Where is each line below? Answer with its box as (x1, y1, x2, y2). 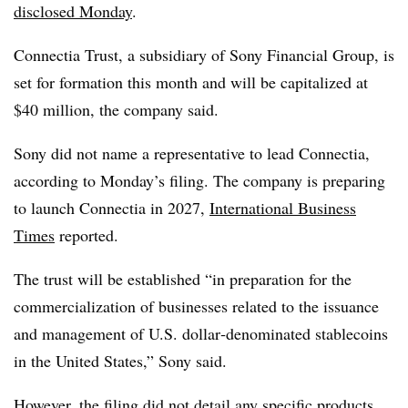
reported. (55, 224, 118, 246)
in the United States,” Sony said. (14, 350, 227, 372)
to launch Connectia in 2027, (14, 197, 209, 219)
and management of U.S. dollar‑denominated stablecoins (14, 322, 388, 344)
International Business (209, 197, 356, 219)
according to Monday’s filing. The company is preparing (14, 169, 385, 191)
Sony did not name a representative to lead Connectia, (14, 142, 370, 164)
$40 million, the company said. (14, 98, 219, 120)
